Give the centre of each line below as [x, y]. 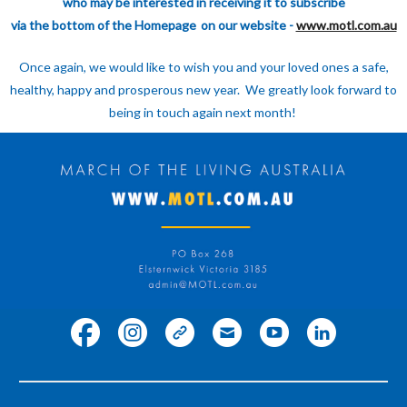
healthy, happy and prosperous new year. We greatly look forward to [203, 89]
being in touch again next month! [203, 112]
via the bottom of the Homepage [103, 25]
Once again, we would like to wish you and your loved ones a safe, [203, 67]
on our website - [247, 25]
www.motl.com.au [346, 25]
